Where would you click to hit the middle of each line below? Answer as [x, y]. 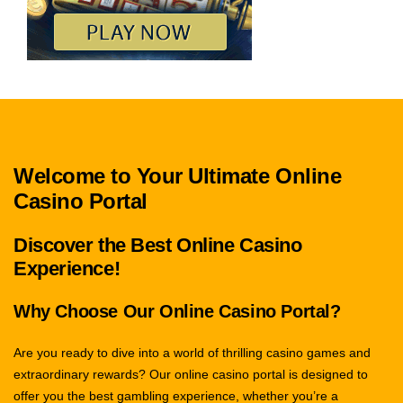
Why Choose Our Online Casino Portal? [177, 312]
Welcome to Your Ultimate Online [178, 176]
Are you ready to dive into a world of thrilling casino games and [192, 353]
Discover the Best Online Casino [158, 246]
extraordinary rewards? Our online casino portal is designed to [191, 375]
